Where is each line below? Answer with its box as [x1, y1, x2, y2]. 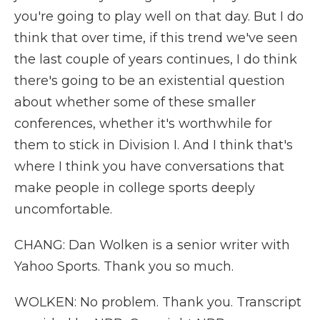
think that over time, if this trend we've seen [14, 30, 298, 46]
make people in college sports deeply [14, 180, 255, 196]
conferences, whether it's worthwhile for [14, 116, 272, 131]
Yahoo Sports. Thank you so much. [14, 259, 234, 274]
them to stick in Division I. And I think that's [14, 137, 293, 153]
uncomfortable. [14, 201, 112, 217]
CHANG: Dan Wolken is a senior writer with [14, 237, 290, 253]
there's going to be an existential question [14, 73, 285, 89]
